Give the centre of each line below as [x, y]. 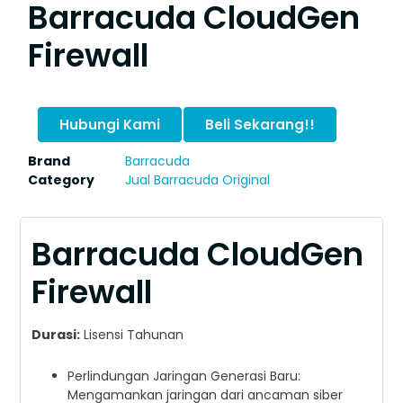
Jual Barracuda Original [198, 179]
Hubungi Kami [110, 124]
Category [62, 179]
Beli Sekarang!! [260, 124]
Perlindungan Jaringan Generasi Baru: [184, 376]
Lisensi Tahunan [132, 335]
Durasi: [56, 335]
